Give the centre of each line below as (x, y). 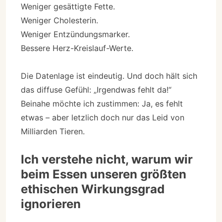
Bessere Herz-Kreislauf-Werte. (77, 48)
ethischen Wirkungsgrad (93, 189)
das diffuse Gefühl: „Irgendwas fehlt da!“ (96, 89)
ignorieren (51, 204)
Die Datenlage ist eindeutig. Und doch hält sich (109, 76)
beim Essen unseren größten (104, 174)
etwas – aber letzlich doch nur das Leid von (103, 117)
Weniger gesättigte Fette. (68, 6)
